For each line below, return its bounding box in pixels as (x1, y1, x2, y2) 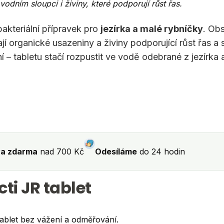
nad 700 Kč (37, 146, 84, 156)
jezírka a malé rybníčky (100, 23, 203, 34)
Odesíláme (95, 146, 137, 156)
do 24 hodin (137, 146, 185, 156)
